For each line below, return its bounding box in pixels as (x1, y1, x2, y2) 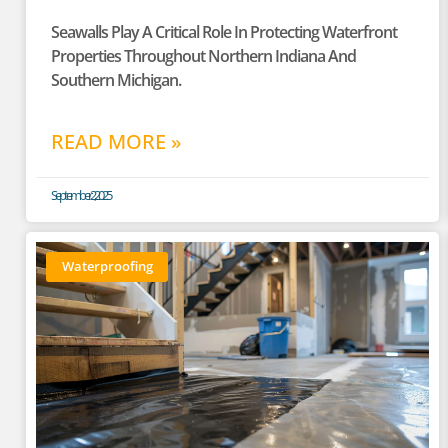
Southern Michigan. (51, 68, 181, 91)
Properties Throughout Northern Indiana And (51, 44, 356, 67)
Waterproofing (61, 257, 153, 276)
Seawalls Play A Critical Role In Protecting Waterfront (51, 20, 397, 43)
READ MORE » (51, 127, 182, 155)
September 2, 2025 (51, 185, 110, 204)
